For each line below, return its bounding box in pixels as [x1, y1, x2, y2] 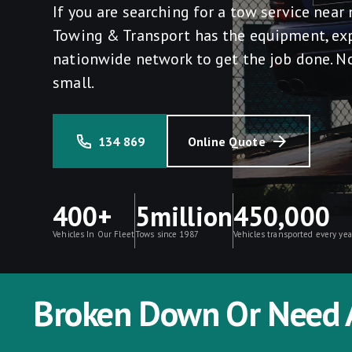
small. [53, 72, 94, 93]
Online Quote [188, 133, 266, 149]
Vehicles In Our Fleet [53, 228, 134, 240]
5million [134, 198, 233, 233]
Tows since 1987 [134, 228, 199, 240]
